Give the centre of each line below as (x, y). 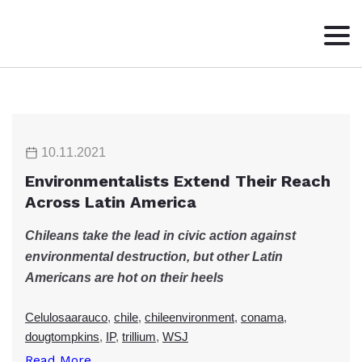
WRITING (44, 136)
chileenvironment (189, 317)
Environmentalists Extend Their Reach (178, 181)
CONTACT (47, 168)
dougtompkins (62, 337)
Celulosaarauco (66, 317)
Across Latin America (111, 202)
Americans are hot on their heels (124, 278)
